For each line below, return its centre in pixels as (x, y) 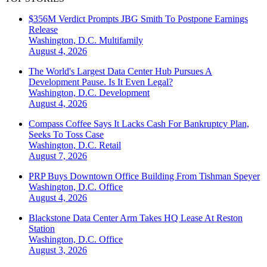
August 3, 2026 (58, 250)
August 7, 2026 (58, 156)
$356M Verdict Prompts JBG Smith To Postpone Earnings (138, 19)
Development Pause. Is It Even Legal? (101, 82)
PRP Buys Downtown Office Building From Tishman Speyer (144, 176)
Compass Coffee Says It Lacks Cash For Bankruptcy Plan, (139, 124)
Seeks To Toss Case (66, 135)
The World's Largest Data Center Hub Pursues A (120, 72)
